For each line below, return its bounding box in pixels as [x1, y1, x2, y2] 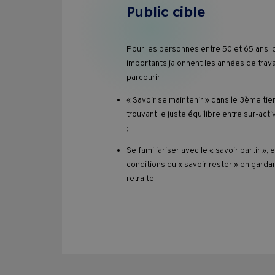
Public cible [126, 2, 205, 20]
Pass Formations [147, 2, 271, 21]
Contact [147, 75, 206, 93]
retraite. [126, 174, 156, 185]
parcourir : [126, 72, 164, 83]
